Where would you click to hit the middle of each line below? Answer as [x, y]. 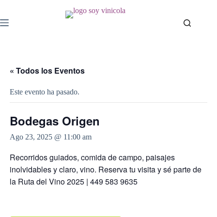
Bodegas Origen [55, 121]
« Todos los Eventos [47, 70]
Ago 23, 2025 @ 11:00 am [51, 137]
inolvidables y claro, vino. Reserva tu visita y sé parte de [106, 169]
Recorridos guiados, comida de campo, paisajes [92, 157]
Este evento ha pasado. [45, 92]
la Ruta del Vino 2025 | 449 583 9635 [74, 181]
